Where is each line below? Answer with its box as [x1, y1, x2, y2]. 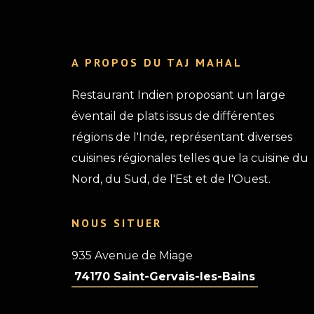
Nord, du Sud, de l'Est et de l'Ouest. [71, 172, 271, 186]
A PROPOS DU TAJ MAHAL [71, 55, 243, 70]
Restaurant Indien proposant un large [71, 88, 285, 102]
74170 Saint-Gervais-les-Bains [74, 270, 255, 284]
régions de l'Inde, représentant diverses [71, 130, 292, 144]
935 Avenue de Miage [71, 249, 193, 263]
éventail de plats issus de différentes [71, 109, 274, 123]
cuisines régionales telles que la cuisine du [71, 151, 308, 165]
